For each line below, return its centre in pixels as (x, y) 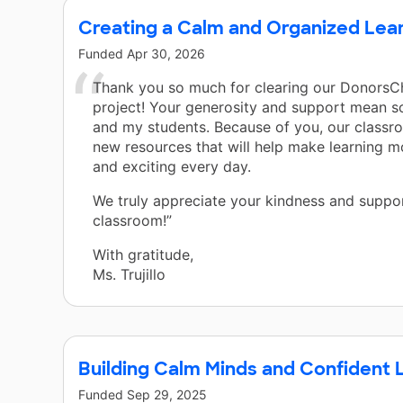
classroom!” (132, 221)
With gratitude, (143, 255)
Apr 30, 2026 (166, 54)
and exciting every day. (172, 167)
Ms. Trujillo (129, 275)
